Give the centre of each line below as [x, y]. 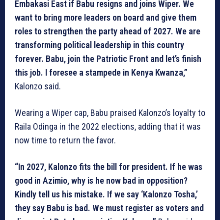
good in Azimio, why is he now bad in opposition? [101, 181]
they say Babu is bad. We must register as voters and [109, 208]
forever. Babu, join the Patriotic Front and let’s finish [108, 59]
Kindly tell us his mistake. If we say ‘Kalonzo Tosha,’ [106, 194]
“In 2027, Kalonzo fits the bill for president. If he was [109, 167]
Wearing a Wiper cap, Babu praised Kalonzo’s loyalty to [110, 113]
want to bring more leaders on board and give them [106, 18]
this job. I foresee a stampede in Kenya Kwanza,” [101, 73]
